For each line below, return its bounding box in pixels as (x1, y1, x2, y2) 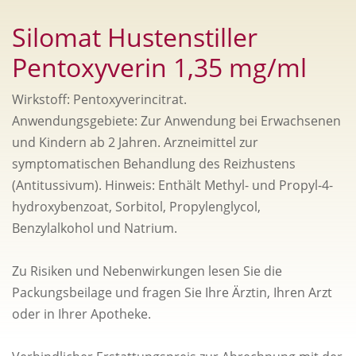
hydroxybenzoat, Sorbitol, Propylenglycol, (12, 197, 261, 215)
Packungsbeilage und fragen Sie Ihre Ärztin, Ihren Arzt (12, 283, 332, 301)
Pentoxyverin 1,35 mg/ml (12, 49, 307, 84)
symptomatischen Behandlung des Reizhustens (12, 154, 296, 172)
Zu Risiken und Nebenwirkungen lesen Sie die (12, 261, 282, 280)
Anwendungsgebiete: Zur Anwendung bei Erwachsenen (12, 111, 341, 130)
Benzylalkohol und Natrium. (12, 219, 177, 237)
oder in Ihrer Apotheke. (12, 304, 151, 323)
